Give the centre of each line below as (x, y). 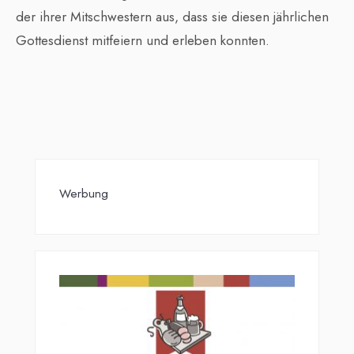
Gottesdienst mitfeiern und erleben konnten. (143, 41)
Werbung (84, 194)
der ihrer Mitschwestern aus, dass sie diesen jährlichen (172, 17)
